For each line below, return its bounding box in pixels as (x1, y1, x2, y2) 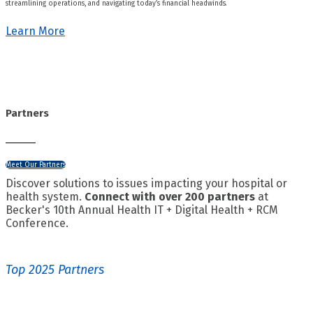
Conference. (6, 217, 71, 231)
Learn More (6, 24, 65, 38)
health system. (6, 190, 85, 204)
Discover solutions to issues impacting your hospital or (6, 177, 287, 191)
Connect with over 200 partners (85, 190, 255, 204)
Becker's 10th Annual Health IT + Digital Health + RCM (6, 203, 278, 217)
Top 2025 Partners (6, 262, 104, 278)
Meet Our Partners (6, 161, 66, 170)
